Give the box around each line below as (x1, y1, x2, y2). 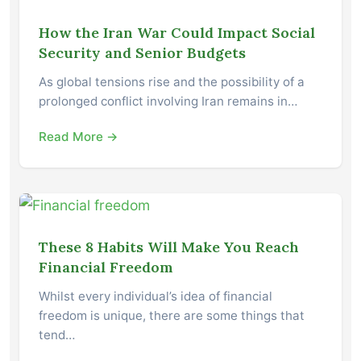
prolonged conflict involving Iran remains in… (39, 93, 297, 110)
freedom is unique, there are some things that (39, 308, 305, 324)
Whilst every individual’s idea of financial (39, 288, 272, 305)
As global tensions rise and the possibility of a (39, 74, 305, 90)
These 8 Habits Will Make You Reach (39, 238, 299, 257)
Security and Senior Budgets (39, 44, 246, 63)
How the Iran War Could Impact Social (39, 23, 315, 43)
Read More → (39, 129, 118, 145)
